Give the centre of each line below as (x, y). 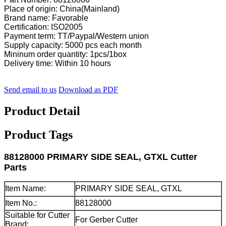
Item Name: (25, 189)
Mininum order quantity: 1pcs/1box (65, 54)
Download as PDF (88, 90)
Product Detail (42, 111)
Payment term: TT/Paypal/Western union (76, 36)
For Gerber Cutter (106, 220)
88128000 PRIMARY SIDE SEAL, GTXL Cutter (101, 157)
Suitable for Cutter (37, 215)
